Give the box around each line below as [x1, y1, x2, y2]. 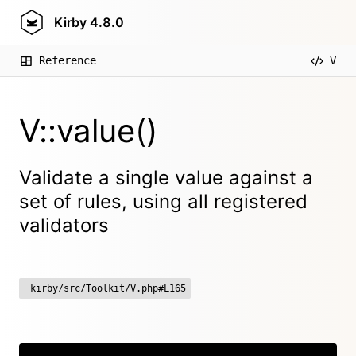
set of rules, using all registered [19, 190, 308, 213]
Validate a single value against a [19, 166, 313, 189]
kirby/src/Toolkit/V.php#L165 [30, 283, 186, 294]
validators [19, 214, 109, 237]
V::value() [19, 111, 157, 150]
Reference [39, 54, 96, 67]
